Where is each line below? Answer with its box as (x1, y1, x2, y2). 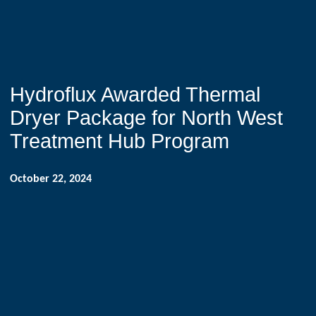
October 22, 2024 (10, 173, 92, 185)
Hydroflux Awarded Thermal (10, 83, 261, 107)
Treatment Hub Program (10, 130, 230, 153)
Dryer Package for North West (10, 107, 284, 130)
